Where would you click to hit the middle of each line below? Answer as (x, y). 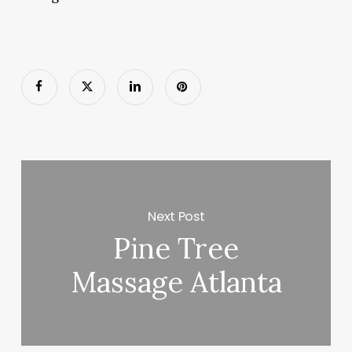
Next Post (176, 216)
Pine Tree (176, 249)
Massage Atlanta (176, 282)
